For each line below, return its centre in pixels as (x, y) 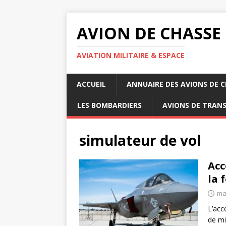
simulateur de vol (140, 140)
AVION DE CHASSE (149, 33)
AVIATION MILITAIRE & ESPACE (131, 55)
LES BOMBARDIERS (109, 105)
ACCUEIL (91, 84)
